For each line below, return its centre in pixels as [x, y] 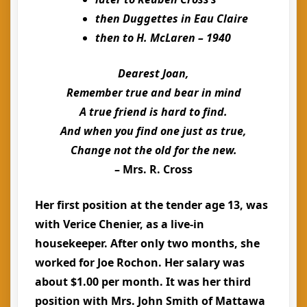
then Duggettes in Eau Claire [172, 19]
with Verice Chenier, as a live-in [120, 224]
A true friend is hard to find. [153, 112]
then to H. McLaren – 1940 [163, 38]
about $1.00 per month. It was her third [143, 282]
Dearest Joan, [153, 73]
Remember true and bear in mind [153, 93]
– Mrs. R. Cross [153, 169]
